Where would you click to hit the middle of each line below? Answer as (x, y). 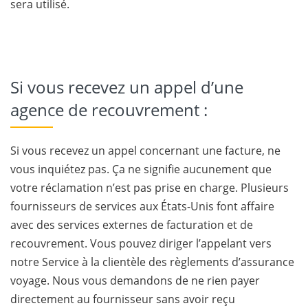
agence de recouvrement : (109, 110)
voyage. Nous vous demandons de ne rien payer (135, 280)
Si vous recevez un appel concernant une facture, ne (145, 151)
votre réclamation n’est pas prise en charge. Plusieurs (150, 188)
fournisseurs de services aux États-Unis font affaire (142, 206)
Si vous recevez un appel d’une (127, 87)
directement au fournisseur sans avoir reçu (123, 299)
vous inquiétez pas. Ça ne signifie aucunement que (141, 169)
